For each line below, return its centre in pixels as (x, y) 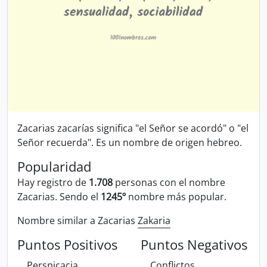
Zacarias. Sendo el (59, 197)
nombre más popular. (176, 197)
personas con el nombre (169, 182)
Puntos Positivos (67, 245)
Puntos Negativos (194, 245)
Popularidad (54, 167)
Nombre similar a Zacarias (77, 221)
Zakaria (154, 221)
